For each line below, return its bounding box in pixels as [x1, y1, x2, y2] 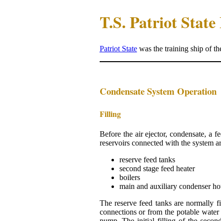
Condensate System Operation [99, 84, 217, 98]
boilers [119, 173, 140, 182]
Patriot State [99, 44, 137, 53]
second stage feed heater [119, 164, 195, 173]
